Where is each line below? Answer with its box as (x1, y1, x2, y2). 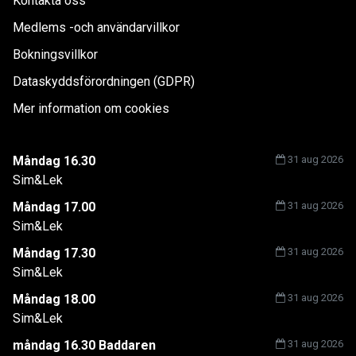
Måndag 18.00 (13, 291, 95, 307)
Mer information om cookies (13, 100, 169, 116)
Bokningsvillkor (13, 46, 98, 62)
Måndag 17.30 (13, 245, 95, 261)
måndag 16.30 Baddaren (13, 337, 156, 353)
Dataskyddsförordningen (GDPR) (13, 73, 195, 89)
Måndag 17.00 (13, 199, 95, 215)
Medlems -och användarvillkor (13, 19, 180, 35)
